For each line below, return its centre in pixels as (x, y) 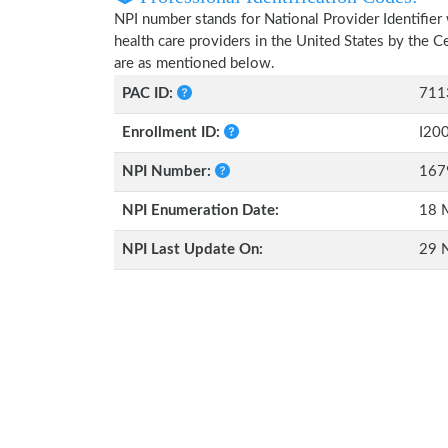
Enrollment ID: (173, 132)
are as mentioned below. (194, 63)
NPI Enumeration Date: (200, 210)
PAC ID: (149, 93)
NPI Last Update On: (192, 249)
